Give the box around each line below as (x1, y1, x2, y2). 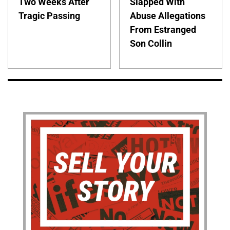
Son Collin (130, 38, 172, 49)
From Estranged (130, 24, 197, 35)
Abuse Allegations (130, 10, 206, 22)
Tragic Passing (18, 10, 80, 22)
